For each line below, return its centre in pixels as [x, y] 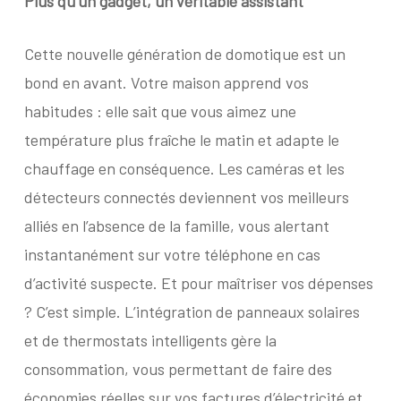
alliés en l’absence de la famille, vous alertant [176, 226]
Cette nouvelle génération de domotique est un [184, 54]
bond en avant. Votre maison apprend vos [166, 82]
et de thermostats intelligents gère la [150, 340]
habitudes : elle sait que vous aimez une [160, 111]
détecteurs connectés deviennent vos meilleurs [186, 197]
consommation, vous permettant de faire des [178, 369]
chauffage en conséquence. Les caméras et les [184, 168]
